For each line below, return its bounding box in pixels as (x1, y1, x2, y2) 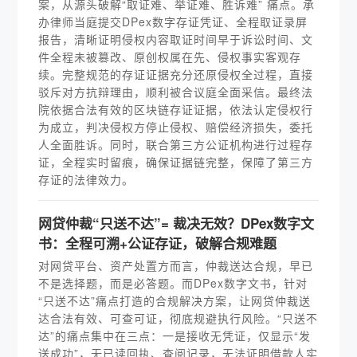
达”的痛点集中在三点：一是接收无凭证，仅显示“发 (38, 328, 312, 343)
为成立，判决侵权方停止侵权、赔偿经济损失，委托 (38, 119, 314, 135)
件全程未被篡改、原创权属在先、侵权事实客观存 (38, 49, 302, 65)
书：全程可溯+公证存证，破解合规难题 (38, 233, 277, 253)
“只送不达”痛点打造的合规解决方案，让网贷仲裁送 (38, 292, 312, 308)
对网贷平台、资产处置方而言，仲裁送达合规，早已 (38, 257, 314, 273)
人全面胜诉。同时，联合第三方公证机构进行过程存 (38, 136, 314, 152)
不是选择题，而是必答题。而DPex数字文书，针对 (38, 275, 308, 291)
